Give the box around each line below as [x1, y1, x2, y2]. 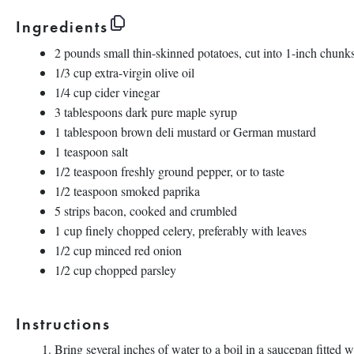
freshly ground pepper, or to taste [118, 163, 284, 179]
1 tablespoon [55, 123, 118, 140]
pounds [64, 44, 100, 61]
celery [163, 222, 192, 239]
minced [92, 242, 134, 258]
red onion [134, 242, 182, 258]
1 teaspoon [55, 143, 108, 160]
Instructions [16, 313, 111, 333]
